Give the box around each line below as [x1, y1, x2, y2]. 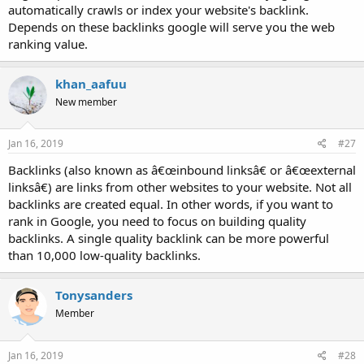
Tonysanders [55, 287, 132, 304]
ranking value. [8, 35, 88, 52]
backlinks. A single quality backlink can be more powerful [8, 230, 329, 247]
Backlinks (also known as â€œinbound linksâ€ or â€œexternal [8, 162, 356, 179]
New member [55, 94, 117, 109]
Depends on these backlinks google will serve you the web [8, 18, 335, 35]
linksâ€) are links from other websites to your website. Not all [8, 179, 352, 196]
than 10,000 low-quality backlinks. [8, 247, 201, 264]
